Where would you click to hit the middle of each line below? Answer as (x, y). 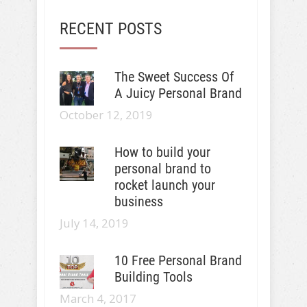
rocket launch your (164, 185)
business (138, 201)
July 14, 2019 (94, 223)
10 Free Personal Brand (178, 260)
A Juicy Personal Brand (178, 93)
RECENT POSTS (111, 28)
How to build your (162, 152)
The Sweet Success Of (174, 76)
